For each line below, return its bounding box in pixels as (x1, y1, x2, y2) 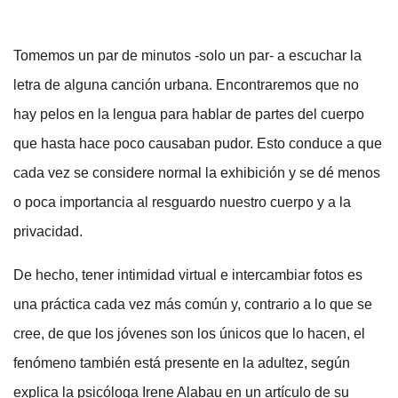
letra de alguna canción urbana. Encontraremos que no (13, 77, 359, 93)
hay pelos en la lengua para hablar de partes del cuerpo (13, 107, 364, 123)
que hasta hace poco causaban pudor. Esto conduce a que (13, 136, 382, 152)
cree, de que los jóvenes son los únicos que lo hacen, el (13, 326, 365, 342)
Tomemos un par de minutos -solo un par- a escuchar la (13, 48, 362, 64)
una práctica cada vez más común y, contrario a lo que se (13, 297, 372, 313)
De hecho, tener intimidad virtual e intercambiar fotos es (13, 267, 362, 283)
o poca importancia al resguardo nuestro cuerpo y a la (13, 195, 351, 211)
